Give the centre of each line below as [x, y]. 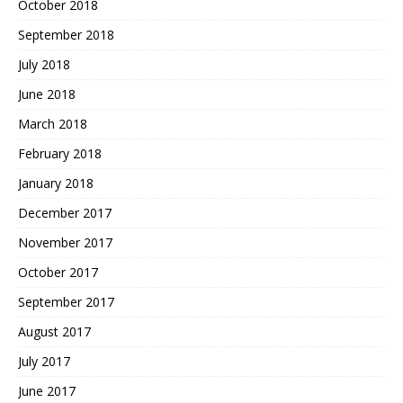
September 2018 [66, 34]
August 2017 [54, 331]
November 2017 [65, 242]
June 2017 [47, 390]
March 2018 [53, 123]
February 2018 [60, 153]
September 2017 [66, 301]
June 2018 [47, 94]
